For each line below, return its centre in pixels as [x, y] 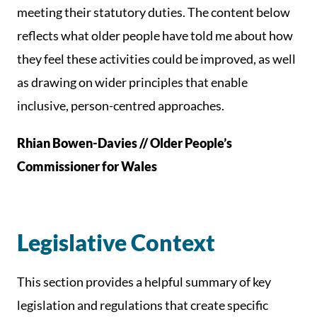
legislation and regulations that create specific [143, 305]
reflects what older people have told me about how [155, 35]
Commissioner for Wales [87, 166]
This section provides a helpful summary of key [144, 282]
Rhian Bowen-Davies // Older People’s [125, 143]
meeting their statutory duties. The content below [154, 12]
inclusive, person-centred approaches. [121, 105]
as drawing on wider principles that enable [132, 82]
